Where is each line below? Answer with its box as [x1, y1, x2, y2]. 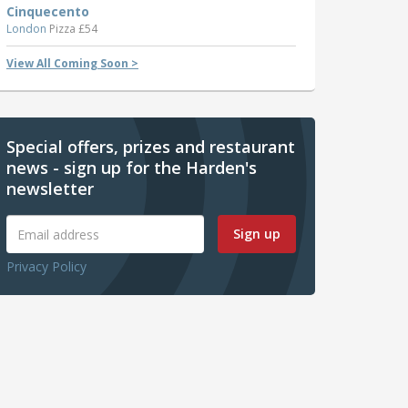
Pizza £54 [49, 21, 97, 37]
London [6, 21, 49, 37]
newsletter [6, 178, 94, 200]
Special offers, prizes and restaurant [6, 136, 295, 158]
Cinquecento [6, 3, 89, 21]
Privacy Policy [6, 258, 87, 276]
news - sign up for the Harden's [6, 157, 257, 179]
